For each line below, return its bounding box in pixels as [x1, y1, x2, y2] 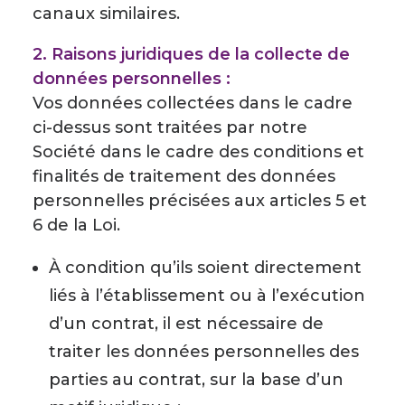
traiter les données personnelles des [49, 342, 359, 362]
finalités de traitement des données [33, 166, 335, 186]
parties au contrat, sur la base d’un [49, 370, 344, 390]
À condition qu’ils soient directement [49, 258, 362, 278]
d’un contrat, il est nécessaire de [49, 314, 324, 334]
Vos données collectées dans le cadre [33, 93, 353, 113]
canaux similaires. [33, 4, 180, 24]
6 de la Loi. [33, 215, 120, 235]
